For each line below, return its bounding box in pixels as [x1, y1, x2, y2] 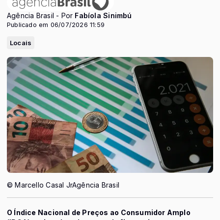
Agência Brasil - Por [7, 11, 75, 20]
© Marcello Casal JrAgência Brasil [7, 181, 119, 190]
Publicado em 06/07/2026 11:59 [7, 21, 105, 28]
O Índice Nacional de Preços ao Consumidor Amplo [7, 208, 191, 217]
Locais [10, 39, 32, 47]
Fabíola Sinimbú [75, 11, 132, 20]
